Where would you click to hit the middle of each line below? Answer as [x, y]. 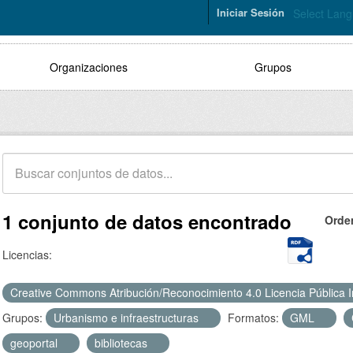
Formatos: [253, 318]
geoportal [35, 343]
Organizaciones [88, 67]
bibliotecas [123, 343]
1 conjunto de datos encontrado [147, 221]
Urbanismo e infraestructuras [128, 318]
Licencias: [27, 255]
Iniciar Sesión [251, 12]
